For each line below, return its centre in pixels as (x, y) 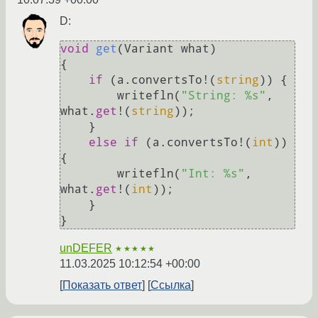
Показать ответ (102, 285)
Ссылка (171, 285)
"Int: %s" (213, 173)
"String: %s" (224, 95)
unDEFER (86, 248)
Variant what (167, 48)
